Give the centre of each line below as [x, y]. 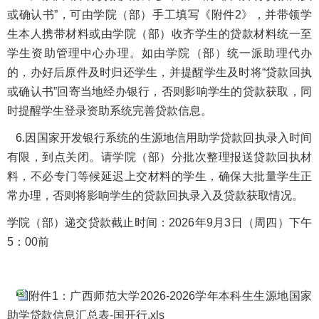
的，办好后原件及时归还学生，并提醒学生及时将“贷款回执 [159, 72]
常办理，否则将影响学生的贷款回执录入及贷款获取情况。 [155, 195]
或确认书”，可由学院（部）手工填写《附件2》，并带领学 [159, 14]
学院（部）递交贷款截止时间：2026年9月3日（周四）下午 [159, 222]
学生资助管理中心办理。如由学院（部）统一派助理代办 [159, 53]
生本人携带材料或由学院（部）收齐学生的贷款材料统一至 [159, 33]
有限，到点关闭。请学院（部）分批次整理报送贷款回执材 [159, 157]
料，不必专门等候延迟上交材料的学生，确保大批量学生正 [159, 176]
